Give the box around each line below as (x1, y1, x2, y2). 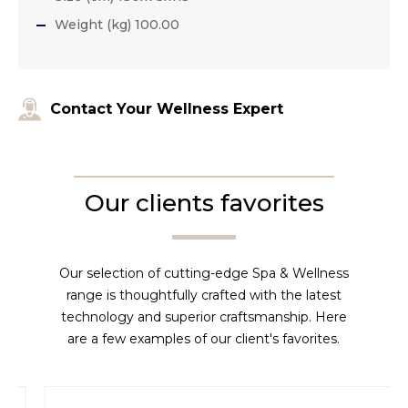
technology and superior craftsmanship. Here (60, 308, 347, 325)
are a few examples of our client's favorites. (67, 330, 341, 347)
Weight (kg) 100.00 (55, 15, 179, 33)
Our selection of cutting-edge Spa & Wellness (58, 264, 349, 281)
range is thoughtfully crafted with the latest (66, 286, 342, 303)
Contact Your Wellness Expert (50, 99, 283, 117)
